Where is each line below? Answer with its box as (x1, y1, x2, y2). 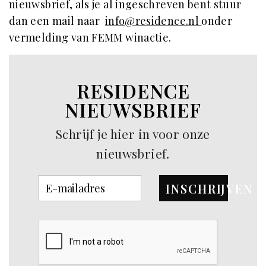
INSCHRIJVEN (166, 180, 254, 197)
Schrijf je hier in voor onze (56, 125, 210, 142)
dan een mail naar (9, 13, 105, 28)
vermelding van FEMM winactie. (9, 30, 172, 45)
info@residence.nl (104, 13, 199, 28)
